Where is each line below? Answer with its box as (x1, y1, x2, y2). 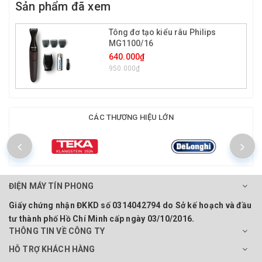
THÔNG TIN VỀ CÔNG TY (9, 226, 105, 236)
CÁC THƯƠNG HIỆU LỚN (88, 112, 174, 122)
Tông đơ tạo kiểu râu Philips (108, 27, 216, 37)
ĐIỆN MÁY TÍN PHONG (9, 181, 94, 191)
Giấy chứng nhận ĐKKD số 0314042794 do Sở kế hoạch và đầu (9, 200, 251, 210)
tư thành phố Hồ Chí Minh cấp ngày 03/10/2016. (9, 213, 195, 223)
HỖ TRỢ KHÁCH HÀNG (9, 244, 95, 254)
